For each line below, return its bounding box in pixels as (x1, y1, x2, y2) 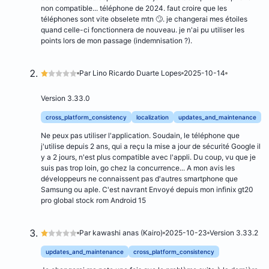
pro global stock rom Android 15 (41, 196, 146, 205)
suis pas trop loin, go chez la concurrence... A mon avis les (41, 163, 235, 173)
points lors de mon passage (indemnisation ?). (41, 36, 192, 46)
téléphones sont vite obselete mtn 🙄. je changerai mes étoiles (41, 14, 247, 24)
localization (136, 113, 169, 121)
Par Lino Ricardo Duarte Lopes (79, 68, 181, 78)
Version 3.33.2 (210, 228, 258, 238)
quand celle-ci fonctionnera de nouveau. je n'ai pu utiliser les (41, 25, 244, 35)
